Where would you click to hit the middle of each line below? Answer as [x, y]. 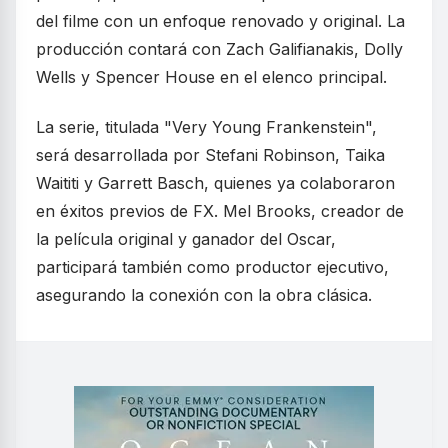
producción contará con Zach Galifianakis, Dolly [219, 48]
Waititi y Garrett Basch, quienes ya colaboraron [215, 182]
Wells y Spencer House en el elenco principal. [211, 76]
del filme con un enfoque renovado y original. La [220, 20]
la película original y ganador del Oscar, [186, 238]
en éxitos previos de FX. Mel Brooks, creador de [220, 210]
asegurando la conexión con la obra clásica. [204, 294]
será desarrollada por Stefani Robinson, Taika [210, 154]
